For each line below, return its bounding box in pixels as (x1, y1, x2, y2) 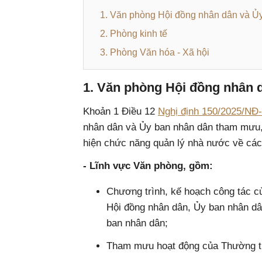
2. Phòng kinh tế (100, 29, 167, 39)
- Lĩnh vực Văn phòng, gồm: (83, 160, 213, 171)
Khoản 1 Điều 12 (83, 106, 158, 117)
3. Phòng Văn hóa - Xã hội (100, 47, 209, 57)
